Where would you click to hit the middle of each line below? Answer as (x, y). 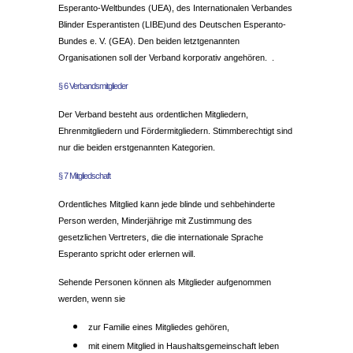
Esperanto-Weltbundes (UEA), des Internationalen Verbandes (175, 7)
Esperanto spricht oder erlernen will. (127, 253)
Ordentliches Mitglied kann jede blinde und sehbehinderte (167, 204)
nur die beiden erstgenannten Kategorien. (137, 147)
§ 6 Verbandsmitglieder (93, 85)
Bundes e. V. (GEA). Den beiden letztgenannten (149, 41)
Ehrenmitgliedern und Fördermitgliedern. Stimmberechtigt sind (175, 130)
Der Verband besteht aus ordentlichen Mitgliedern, (153, 114)
